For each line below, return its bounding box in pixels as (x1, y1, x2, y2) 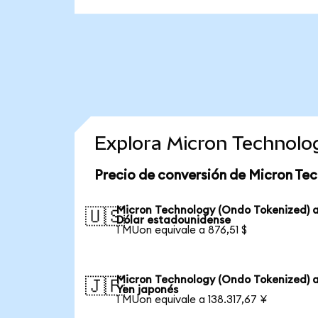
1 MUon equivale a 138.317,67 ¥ (116, 294, 268, 305)
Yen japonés (116, 284, 179, 295)
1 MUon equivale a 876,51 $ (116, 224, 248, 236)
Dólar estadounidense (116, 214, 231, 226)
